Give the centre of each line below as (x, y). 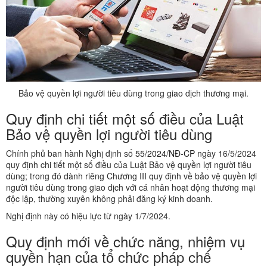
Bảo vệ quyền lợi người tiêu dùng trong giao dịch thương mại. (133, 93)
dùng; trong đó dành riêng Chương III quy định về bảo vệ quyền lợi (131, 176)
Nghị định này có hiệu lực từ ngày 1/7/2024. (88, 216)
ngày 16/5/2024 (226, 153)
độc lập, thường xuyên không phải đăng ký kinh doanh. (109, 199)
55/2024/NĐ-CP (165, 153)
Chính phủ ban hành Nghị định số (71, 153)
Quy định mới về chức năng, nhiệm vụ (125, 241)
